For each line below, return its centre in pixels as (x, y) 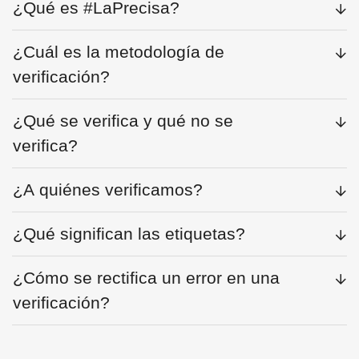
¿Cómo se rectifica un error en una (146, 278)
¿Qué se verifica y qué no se (123, 121)
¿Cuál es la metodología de (119, 52)
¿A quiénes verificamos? (108, 190)
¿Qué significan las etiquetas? (129, 234)
